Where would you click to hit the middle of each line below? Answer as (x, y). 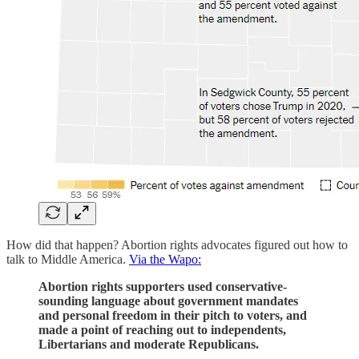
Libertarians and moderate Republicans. (149, 344)
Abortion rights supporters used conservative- (163, 286)
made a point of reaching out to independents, (162, 330)
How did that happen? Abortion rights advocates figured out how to (177, 245)
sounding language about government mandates (168, 301)
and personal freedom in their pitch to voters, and (173, 315)
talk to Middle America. (68, 259)
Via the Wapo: (165, 259)
